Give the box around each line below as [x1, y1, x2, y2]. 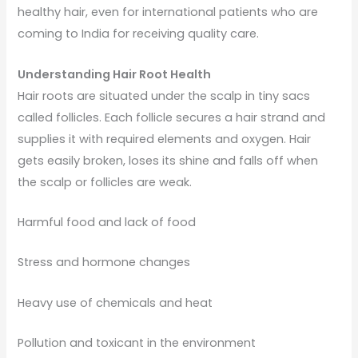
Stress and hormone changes [18, 254, 191, 271]
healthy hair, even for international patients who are [18, 4, 319, 21]
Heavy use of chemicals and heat [18, 294, 213, 311]
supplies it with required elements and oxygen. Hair [18, 130, 312, 147]
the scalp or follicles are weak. [18, 173, 193, 190]
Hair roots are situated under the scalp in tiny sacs [18, 87, 311, 104]
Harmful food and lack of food [18, 213, 197, 230]
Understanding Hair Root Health [18, 66, 212, 82]
